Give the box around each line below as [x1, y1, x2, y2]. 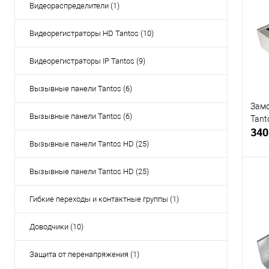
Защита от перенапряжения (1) [29, 250, 139, 259]
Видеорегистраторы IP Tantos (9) [29, 56, 145, 66]
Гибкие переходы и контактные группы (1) [29, 195, 179, 204]
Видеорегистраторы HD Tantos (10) [29, 29, 154, 38]
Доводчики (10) [29, 222, 83, 232]
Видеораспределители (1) [29, 1, 119, 11]
